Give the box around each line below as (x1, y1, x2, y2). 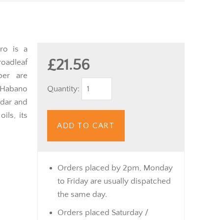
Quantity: (47, 84, 82, 93)
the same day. (57, 190, 107, 199)
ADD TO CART (57, 121, 115, 130)
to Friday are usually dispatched (57, 176, 171, 186)
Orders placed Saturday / (57, 208, 148, 217)
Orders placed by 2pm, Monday (57, 163, 173, 172)
